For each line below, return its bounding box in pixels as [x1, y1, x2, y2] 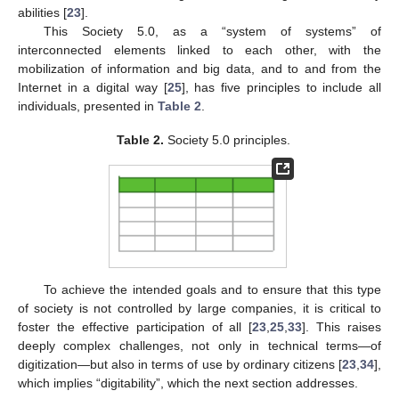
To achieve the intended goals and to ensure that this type [43, 282, 381, 297]
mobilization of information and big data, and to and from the [18, 61, 381, 77]
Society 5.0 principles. [163, 133, 290, 148]
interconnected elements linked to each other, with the [18, 43, 381, 58]
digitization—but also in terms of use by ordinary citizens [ [18, 357, 342, 372]
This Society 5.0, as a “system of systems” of [43, 24, 381, 39]
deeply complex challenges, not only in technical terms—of [18, 338, 381, 354]
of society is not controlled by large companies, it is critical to [18, 301, 381, 316]
